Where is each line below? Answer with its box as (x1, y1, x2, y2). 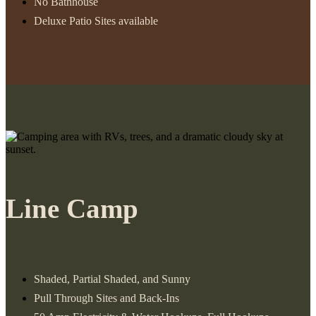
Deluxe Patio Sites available (34, 14, 158, 27)
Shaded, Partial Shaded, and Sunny (34, 272, 190, 285)
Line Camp (6, 193, 138, 224)
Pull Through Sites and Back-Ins (34, 291, 179, 304)
